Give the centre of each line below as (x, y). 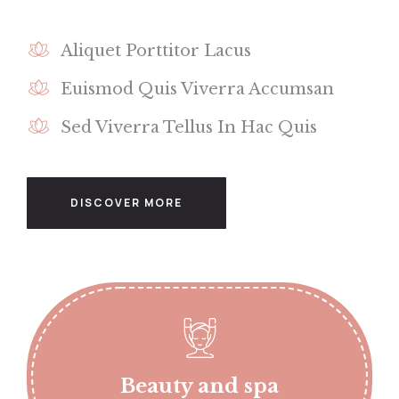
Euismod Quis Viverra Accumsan (197, 90)
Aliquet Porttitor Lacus (155, 51)
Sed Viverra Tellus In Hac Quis (188, 128)
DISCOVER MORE (126, 203)
